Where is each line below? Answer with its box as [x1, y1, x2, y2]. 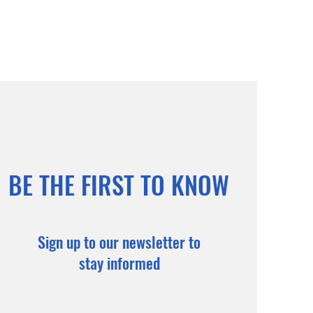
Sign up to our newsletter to [38, 231, 201, 253]
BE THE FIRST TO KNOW [8, 166, 229, 203]
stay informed [78, 252, 160, 274]
